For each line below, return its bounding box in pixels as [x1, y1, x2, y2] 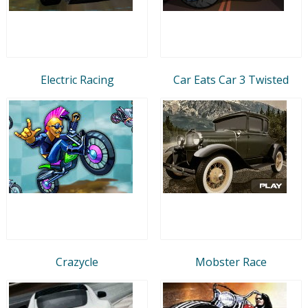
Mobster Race [195, 254, 267, 269]
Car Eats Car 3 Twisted [173, 71, 289, 87]
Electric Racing [40, 71, 114, 87]
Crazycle [56, 254, 98, 269]
